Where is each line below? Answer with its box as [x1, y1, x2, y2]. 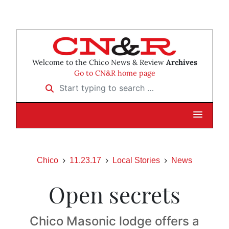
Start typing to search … [39, 79, 130, 90]
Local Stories [112, 156, 160, 165]
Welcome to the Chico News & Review [32, 58, 166, 67]
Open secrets [49, 179, 180, 210]
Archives [166, 58, 197, 67]
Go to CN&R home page [74, 68, 155, 78]
